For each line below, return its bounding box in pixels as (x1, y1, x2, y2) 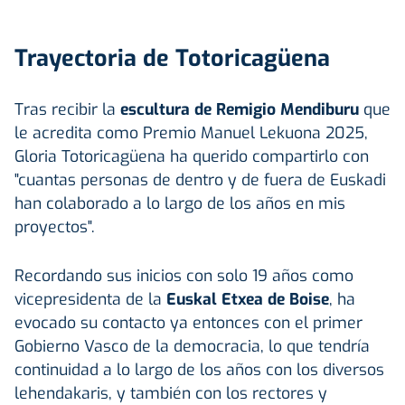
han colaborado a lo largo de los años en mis (14, 192, 345, 214)
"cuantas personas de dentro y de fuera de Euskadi (14, 168, 386, 191)
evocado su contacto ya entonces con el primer (14, 311, 363, 334)
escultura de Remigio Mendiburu (120, 98, 359, 120)
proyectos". (14, 215, 95, 238)
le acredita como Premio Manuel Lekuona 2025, (14, 121, 368, 144)
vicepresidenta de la (14, 287, 166, 310)
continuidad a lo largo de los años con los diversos (14, 358, 384, 381)
